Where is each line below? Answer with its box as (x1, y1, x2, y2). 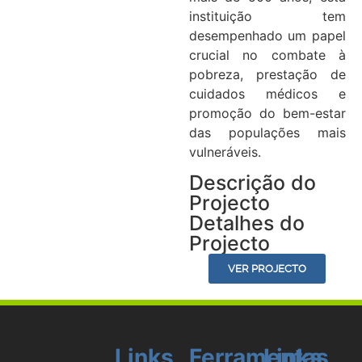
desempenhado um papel (188, 27, 346, 44)
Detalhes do (188, 211, 305, 236)
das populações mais (188, 124, 346, 141)
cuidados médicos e (188, 86, 346, 102)
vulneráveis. (188, 144, 261, 160)
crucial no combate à (188, 47, 346, 63)
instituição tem (188, 8, 346, 24)
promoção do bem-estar (188, 105, 346, 121)
